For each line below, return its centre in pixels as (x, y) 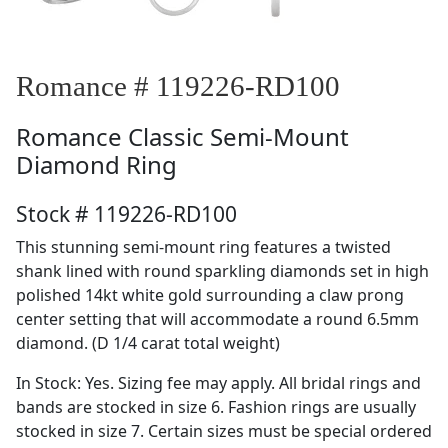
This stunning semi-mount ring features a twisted (203, 247)
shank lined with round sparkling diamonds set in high (222, 271)
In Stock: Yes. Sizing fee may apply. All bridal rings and (218, 383)
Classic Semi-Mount (238, 136)
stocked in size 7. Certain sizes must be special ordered (224, 431)
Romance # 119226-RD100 (178, 86)
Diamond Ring (96, 164)
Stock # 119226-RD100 (126, 214)
